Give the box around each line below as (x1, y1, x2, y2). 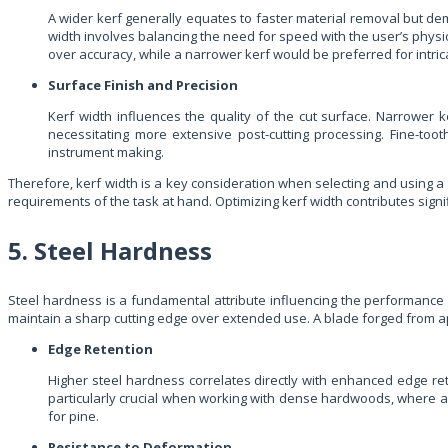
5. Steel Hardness (8, 233, 212, 267)
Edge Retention (48, 339, 153, 358)
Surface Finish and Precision (48, 75, 238, 94)
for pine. (48, 406, 99, 425)
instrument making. (48, 142, 164, 161)
